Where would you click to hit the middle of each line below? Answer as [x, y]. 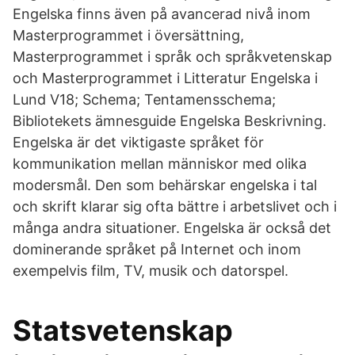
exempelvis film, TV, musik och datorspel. [151, 271]
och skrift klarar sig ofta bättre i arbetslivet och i [175, 206]
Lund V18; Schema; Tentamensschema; [144, 99]
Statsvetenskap [123, 330]
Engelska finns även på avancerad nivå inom [162, 14]
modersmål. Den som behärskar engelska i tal [165, 185]
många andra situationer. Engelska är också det [172, 228]
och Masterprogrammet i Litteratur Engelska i [165, 78]
